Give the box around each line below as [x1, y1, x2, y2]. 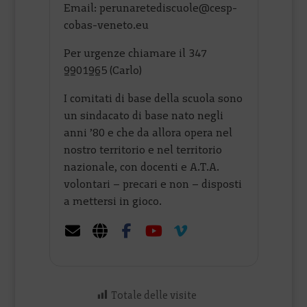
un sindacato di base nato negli [64, 108, 224, 122]
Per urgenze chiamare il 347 [64, 46, 208, 60]
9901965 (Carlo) [64, 63, 143, 77]
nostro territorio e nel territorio [64, 143, 223, 156]
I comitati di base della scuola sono [64, 91, 243, 105]
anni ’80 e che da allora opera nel [64, 125, 233, 139]
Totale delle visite [111, 288, 197, 302]
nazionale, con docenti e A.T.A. [64, 160, 220, 173]
